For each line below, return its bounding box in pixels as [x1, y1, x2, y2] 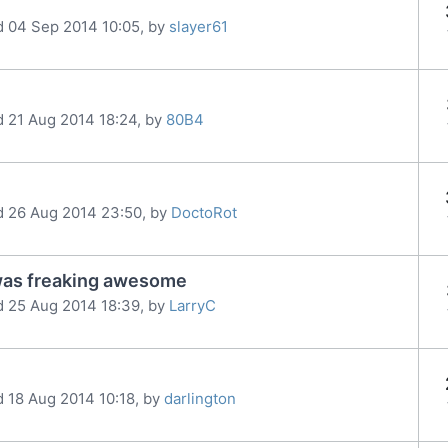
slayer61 [169, 16, 228, 36]
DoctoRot [171, 202, 237, 222]
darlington [164, 388, 236, 408]
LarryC [169, 295, 216, 315]
